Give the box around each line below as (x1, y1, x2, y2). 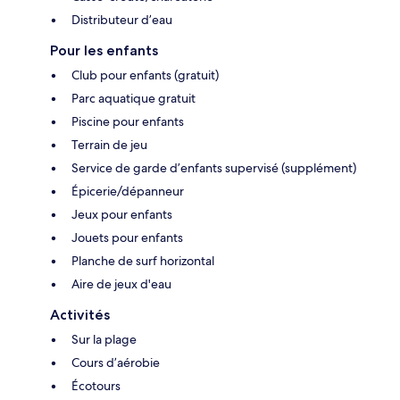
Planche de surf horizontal (71, 252, 214, 269)
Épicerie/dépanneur (71, 182, 184, 199)
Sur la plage (71, 330, 137, 347)
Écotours (71, 377, 121, 394)
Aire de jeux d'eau (71, 275, 171, 292)
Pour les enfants (50, 41, 158, 59)
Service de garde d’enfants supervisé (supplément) (71, 159, 356, 176)
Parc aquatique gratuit (71, 89, 196, 106)
